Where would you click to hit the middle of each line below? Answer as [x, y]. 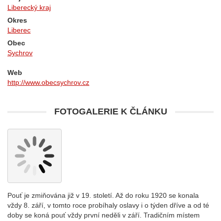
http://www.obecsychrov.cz [48, 82]
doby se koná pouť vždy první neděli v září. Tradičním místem [104, 215]
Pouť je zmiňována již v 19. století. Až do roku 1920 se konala [103, 195]
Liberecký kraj [29, 7]
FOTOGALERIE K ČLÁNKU [110, 111]
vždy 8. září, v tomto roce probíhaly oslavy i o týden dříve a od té [108, 205]
